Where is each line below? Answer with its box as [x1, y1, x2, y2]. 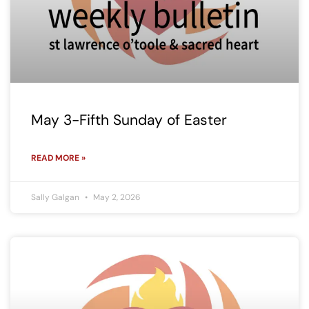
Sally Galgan [31, 192, 81, 203]
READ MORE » [31, 152, 86, 164]
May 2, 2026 [91, 192, 141, 203]
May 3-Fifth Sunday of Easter [31, 110, 227, 130]
